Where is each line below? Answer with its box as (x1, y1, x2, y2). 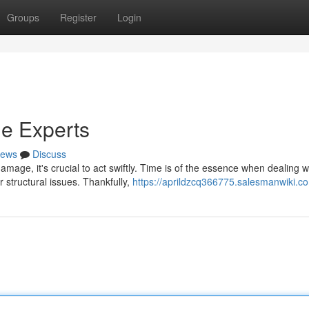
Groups (7, 10, 39, 24)
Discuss (32, 147, 66, 161)
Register (60, 10, 97, 24)
